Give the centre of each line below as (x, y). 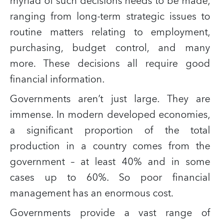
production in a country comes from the (110, 146)
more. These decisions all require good (110, 64)
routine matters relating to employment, (110, 32)
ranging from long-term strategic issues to (110, 16)
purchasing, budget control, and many (110, 48)
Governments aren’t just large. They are (110, 99)
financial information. (57, 79)
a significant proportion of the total (110, 130)
